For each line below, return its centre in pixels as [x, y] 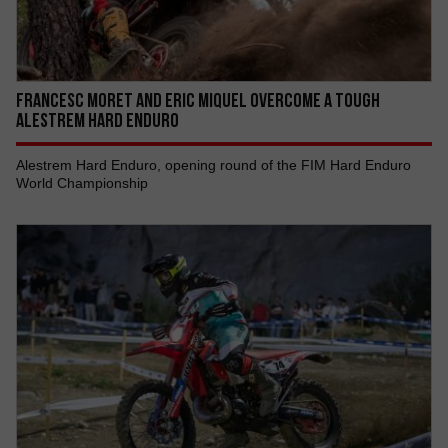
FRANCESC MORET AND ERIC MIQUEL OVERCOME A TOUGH [198, 100]
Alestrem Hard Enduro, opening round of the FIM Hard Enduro [213, 165]
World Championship [82, 183]
